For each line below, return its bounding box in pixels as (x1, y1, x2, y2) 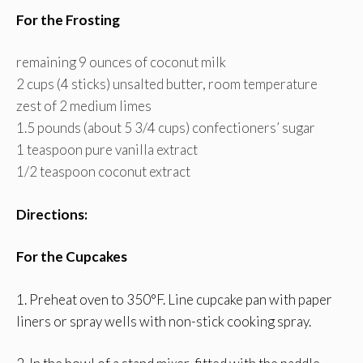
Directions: (16, 205, 88, 223)
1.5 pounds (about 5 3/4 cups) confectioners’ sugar (16, 119, 315, 137)
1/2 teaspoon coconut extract (16, 163, 190, 181)
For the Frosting (16, 11, 120, 28)
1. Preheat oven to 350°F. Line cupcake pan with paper (16, 290, 332, 308)
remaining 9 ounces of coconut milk (16, 53, 226, 71)
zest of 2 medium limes (16, 97, 152, 115)
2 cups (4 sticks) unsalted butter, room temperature (16, 75, 318, 93)
